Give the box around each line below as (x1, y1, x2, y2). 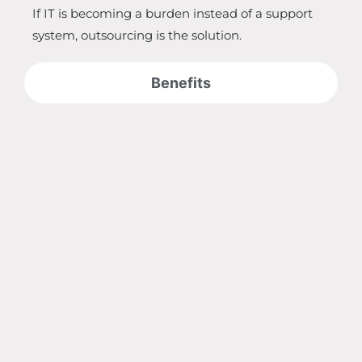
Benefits (151, 74, 211, 92)
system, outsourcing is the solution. (32, 27, 242, 44)
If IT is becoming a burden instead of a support (32, 6, 313, 22)
